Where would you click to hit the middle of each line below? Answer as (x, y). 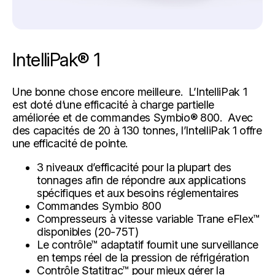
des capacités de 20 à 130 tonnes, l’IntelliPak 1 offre (137, 130)
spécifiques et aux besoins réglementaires (138, 193)
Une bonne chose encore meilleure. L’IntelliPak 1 (130, 91)
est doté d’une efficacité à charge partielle (113, 104)
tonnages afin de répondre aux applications (141, 180)
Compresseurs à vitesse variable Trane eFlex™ (148, 219)
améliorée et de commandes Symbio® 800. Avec (133, 117)
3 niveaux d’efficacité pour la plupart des (134, 167)
